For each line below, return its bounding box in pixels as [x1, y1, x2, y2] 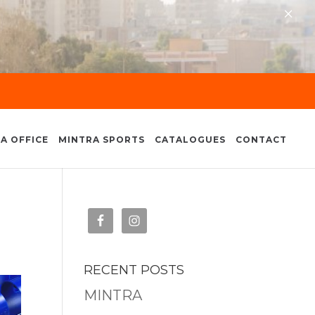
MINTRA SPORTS [58, 134, 145, 145]
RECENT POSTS [84, 262, 185, 278]
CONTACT [236, 134, 287, 145]
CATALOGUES [155, 134, 226, 145]
